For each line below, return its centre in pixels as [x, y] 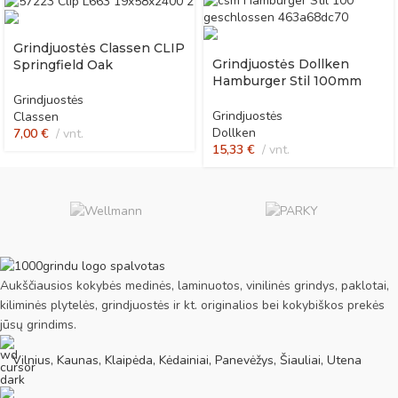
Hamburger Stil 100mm [287, 81]
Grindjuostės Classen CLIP [99, 48]
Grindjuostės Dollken [281, 64]
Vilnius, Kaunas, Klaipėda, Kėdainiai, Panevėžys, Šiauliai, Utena [187, 360]
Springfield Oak [63, 65]
